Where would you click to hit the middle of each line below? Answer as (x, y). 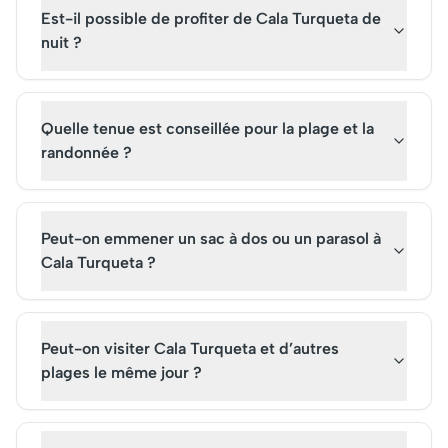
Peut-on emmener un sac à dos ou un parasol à (211, 238)
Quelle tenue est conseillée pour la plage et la (207, 128)
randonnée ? (86, 152)
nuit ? (61, 42)
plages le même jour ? (121, 372)
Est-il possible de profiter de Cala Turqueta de (211, 18)
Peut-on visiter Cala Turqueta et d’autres (190, 348)
